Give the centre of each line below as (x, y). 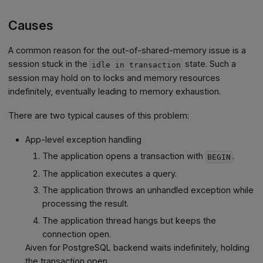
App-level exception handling (84, 139)
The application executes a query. (109, 173)
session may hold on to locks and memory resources (114, 77)
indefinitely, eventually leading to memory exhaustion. (115, 91)
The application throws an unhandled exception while (148, 190)
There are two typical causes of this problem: (99, 115)
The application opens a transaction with (124, 156)
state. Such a (210, 63)
